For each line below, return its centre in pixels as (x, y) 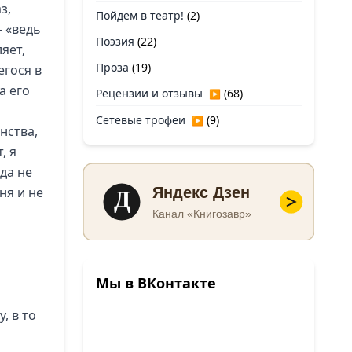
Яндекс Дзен (202, 193)
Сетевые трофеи (141, 120)
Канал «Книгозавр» (202, 214)
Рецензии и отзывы (149, 93)
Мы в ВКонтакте (156, 283)
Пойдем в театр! (140, 15)
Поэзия (115, 41)
